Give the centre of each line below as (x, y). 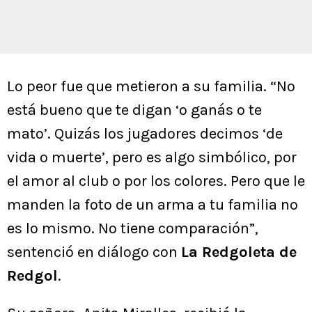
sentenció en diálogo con (94, 252)
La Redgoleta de (239, 252)
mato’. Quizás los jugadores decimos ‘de (145, 134)
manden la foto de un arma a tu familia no (153, 205)
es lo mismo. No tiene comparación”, (133, 229)
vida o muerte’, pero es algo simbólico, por (152, 158)
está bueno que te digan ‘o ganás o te (134, 110)
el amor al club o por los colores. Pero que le (156, 181)
